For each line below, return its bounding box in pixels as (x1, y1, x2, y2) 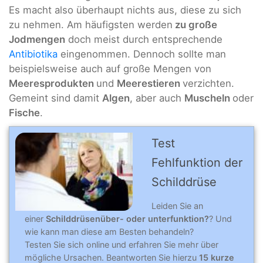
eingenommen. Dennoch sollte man (58, 48, 226, 60)
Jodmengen (9, 33, 65, 45)
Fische (9, 106, 40, 119)
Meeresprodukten (9, 77, 96, 89)
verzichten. (183, 77, 234, 89)
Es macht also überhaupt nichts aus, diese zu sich (9, 4, 241, 16)
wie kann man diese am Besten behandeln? (25, 226, 194, 237)
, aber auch (130, 92, 184, 104)
